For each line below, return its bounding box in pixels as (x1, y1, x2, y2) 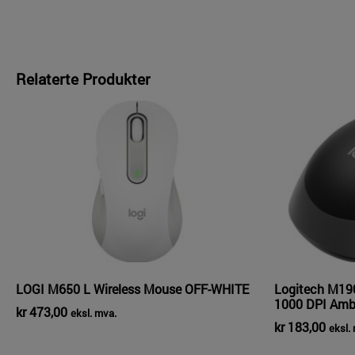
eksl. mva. (71, 307, 116, 320)
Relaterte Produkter (16, 69, 151, 90)
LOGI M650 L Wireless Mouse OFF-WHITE (16, 281, 249, 298)
